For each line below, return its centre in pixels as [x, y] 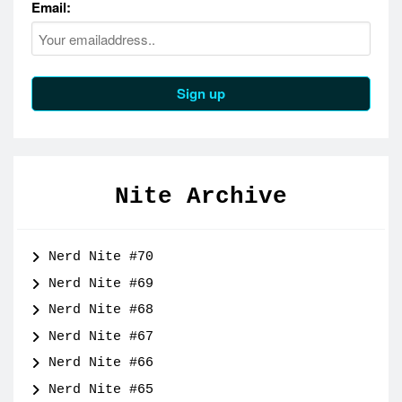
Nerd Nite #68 [101, 310]
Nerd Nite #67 [101, 336]
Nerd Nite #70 [101, 258]
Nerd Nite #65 [101, 389]
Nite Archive [201, 197]
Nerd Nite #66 [101, 363]
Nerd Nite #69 [101, 284]
